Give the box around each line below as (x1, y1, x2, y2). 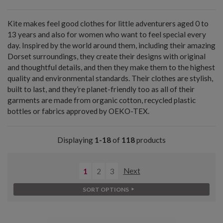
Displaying (57, 135, 95, 145)
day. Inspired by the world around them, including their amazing (7, 40, 216, 50)
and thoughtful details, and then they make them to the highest (7, 62, 215, 72)
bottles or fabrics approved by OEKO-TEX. (7, 106, 149, 115)
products (135, 135, 166, 145)
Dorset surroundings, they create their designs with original (7, 51, 206, 61)
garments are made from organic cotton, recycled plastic (7, 95, 196, 105)
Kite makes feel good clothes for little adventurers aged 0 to (7, 18, 209, 28)
